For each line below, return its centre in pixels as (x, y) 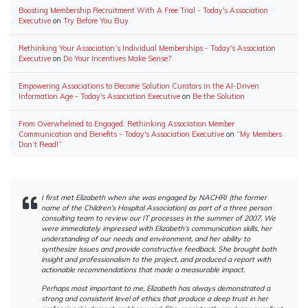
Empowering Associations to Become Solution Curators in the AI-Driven (139, 86)
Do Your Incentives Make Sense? (117, 58)
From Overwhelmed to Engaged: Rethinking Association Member (126, 123)
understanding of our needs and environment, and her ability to (146, 238)
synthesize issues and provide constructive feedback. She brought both (159, 249)
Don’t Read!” (40, 144)
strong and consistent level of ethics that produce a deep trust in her (155, 298)
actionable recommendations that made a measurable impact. (143, 269)
